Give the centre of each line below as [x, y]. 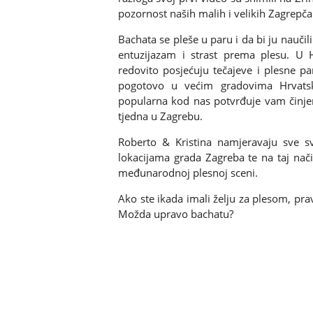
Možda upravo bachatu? [176, 214]
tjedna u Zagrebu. [160, 116]
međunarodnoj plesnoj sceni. [188, 173]
